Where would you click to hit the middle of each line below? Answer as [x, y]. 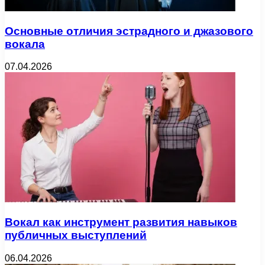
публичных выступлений [76, 235]
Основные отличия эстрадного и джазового [129, 31]
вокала [25, 44]
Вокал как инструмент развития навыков [121, 222]
